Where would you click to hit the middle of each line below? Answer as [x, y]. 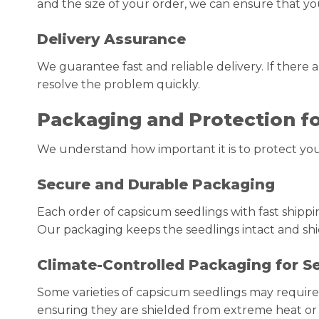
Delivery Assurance [111, 39]
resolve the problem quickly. [119, 84]
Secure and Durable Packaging [156, 185]
